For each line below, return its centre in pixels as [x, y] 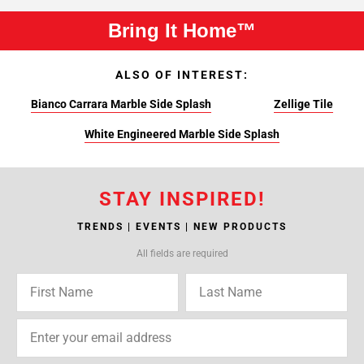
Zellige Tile [303, 104]
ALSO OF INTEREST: [182, 75]
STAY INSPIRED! [182, 199]
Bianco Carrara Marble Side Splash [121, 104]
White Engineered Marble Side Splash [182, 134]
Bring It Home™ [182, 30]
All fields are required [182, 253]
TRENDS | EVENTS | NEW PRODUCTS [182, 227]
